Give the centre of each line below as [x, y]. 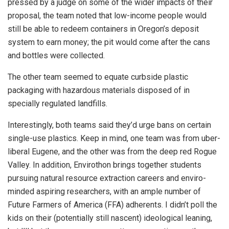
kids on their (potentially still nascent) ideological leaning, [110, 218]
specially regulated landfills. [58, 104]
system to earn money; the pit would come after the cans [109, 42]
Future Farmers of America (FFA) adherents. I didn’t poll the [112, 205]
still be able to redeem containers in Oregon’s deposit [103, 29]
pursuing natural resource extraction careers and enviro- [107, 178]
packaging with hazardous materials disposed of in [99, 90]
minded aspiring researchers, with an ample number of [104, 192]
